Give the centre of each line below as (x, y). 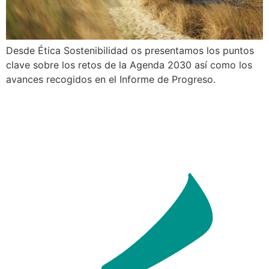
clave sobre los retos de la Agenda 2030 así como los (129, 65)
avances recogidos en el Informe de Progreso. (111, 79)
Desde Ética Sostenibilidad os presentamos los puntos (130, 50)
